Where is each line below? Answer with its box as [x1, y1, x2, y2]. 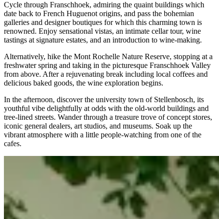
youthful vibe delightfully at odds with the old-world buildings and [4, 104, 209, 113]
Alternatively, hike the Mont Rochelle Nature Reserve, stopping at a [4, 52, 213, 61]
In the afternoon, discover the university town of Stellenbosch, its [4, 95, 204, 104]
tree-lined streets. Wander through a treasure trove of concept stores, [4, 113, 212, 122]
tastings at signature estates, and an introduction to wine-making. [4, 36, 202, 44]
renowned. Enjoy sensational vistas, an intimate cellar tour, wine [4, 27, 201, 36]
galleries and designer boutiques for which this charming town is [4, 18, 202, 27]
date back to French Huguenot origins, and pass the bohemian [4, 9, 194, 18]
